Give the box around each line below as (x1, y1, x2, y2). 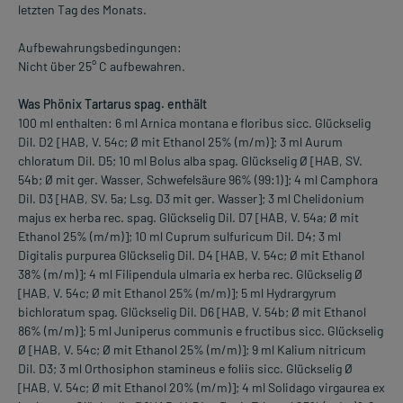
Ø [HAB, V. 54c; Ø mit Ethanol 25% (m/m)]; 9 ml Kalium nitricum (18, 342, 366, 358)
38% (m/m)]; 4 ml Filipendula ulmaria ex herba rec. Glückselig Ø (18, 266, 363, 282)
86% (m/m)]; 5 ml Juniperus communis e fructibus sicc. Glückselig (18, 323, 383, 339)
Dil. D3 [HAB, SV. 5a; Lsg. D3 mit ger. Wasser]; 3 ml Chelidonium (18, 191, 364, 207)
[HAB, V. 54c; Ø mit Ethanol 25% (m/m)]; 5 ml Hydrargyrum (18, 285, 336, 301)
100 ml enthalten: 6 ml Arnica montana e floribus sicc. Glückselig (18, 115, 371, 131)
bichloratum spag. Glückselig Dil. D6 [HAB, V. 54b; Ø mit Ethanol (18, 304, 366, 320)
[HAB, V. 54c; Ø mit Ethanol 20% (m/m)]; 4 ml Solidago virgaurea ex (18, 380, 385, 396)
